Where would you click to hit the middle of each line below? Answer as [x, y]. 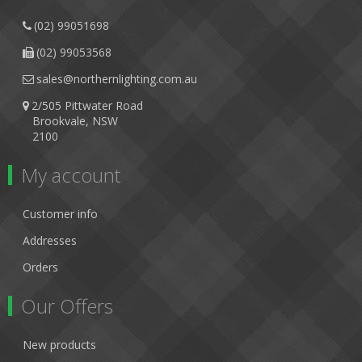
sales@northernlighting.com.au [117, 79]
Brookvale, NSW [70, 121]
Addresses [50, 240]
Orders [40, 267]
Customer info [60, 214]
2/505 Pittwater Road [87, 105]
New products [59, 345]
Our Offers [67, 306]
